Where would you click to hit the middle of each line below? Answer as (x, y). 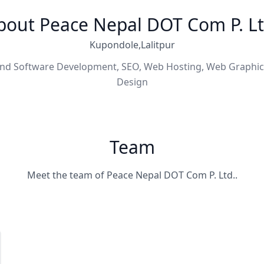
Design (132, 82)
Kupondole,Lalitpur (132, 45)
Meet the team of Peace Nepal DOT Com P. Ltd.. (132, 175)
